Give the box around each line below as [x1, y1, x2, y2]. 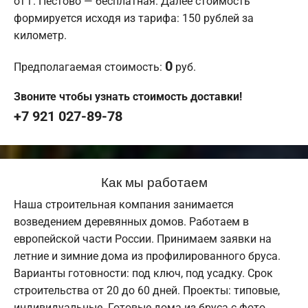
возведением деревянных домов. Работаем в [14, 215, 249, 229]
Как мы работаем [100, 172, 208, 191]
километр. [14, 29, 67, 43]
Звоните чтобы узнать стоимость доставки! [14, 90, 242, 104]
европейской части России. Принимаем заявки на [14, 232, 272, 246]
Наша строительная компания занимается [14, 198, 234, 212]
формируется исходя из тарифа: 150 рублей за [14, 12, 254, 25]
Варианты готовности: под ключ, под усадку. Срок [14, 267, 273, 280]
